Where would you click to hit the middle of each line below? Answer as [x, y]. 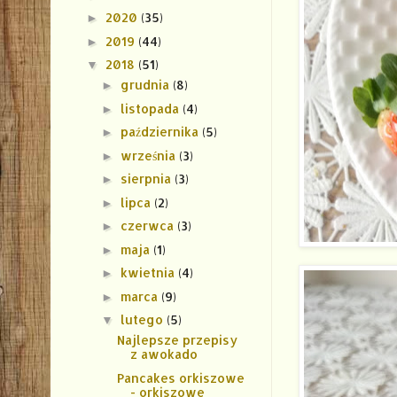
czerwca [148, 226]
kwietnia [149, 273]
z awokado [163, 354]
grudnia [146, 85]
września [149, 155]
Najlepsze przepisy [177, 340]
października [161, 132]
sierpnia [147, 179]
